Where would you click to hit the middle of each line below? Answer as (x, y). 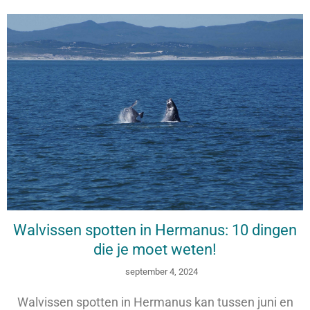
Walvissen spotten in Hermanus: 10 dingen (155, 230)
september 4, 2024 (162, 272)
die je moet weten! (155, 250)
